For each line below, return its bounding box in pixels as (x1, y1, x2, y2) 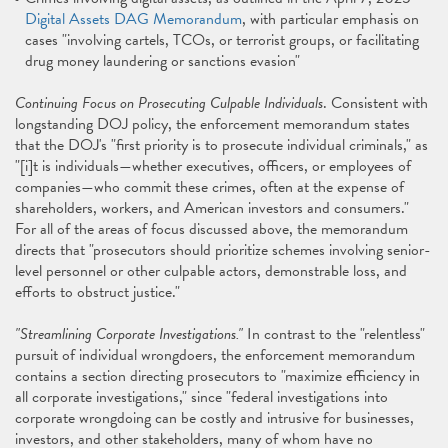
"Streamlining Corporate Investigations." (15, 322, 243, 346)
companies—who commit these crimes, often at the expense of (15, 175, 404, 199)
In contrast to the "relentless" (243, 322, 425, 346)
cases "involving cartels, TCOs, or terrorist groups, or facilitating (25, 28, 419, 52)
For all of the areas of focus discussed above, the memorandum (15, 217, 408, 241)
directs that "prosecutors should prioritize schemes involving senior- (15, 238, 431, 262)
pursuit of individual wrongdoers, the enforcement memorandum (15, 343, 415, 367)
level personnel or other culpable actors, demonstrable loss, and (15, 259, 407, 283)
